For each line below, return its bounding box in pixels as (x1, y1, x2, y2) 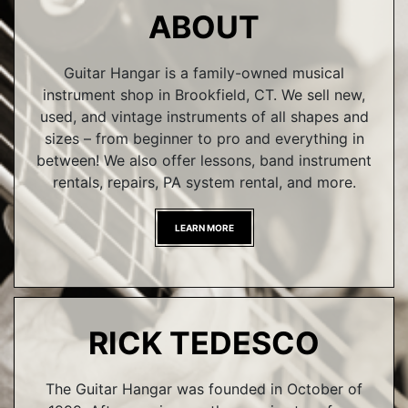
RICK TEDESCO (88, 323, 320, 362)
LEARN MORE (174, 221, 234, 233)
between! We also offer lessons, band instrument (36, 150, 372, 169)
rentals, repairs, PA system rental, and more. (52, 172, 356, 191)
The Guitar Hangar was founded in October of (46, 379, 362, 398)
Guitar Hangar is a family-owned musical (64, 63, 344, 82)
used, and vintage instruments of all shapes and (39, 107, 369, 126)
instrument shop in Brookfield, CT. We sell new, (43, 85, 365, 104)
